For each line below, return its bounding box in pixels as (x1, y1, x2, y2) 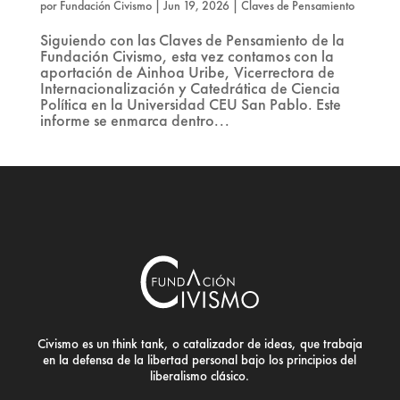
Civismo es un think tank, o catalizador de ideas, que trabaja (37, 334, 362, 353)
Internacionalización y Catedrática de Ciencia (39, 78, 340, 99)
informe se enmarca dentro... (39, 110, 229, 131)
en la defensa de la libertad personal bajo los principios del (43, 350, 357, 369)
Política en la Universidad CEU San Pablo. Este (39, 94, 341, 115)
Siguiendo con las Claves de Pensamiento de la (39, 29, 345, 51)
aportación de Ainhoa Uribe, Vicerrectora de (39, 62, 335, 83)
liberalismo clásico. (150, 366, 250, 385)
